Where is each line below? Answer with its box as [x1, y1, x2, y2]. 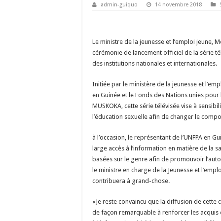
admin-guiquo [101, 1, 138, 8]
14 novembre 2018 [155, 1, 202, 8]
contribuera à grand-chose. [92, 177, 170, 185]
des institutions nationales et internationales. [92, 60, 217, 68]
